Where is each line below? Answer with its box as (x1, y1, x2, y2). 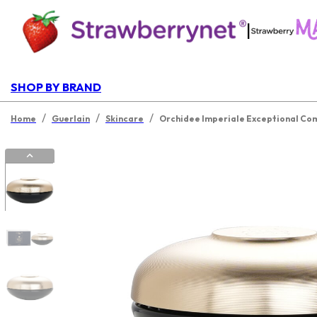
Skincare (105, 113, 144, 124)
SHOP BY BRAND (11, 80, 101, 94)
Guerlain (52, 113, 90, 124)
